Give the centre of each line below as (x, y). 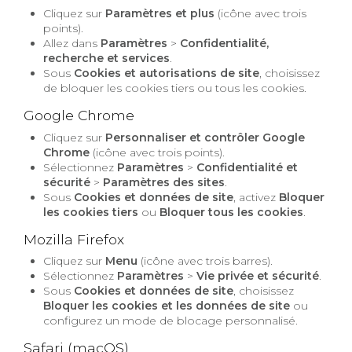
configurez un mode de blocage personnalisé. (171, 321)
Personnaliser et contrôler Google (205, 137)
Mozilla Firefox (74, 239)
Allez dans (72, 44)
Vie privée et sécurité (258, 276)
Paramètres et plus (160, 14)
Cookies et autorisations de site (167, 73)
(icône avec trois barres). (205, 261)
